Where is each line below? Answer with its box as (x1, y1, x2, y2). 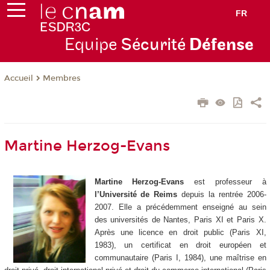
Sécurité (120, 34, 186, 56)
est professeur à (184, 177, 266, 187)
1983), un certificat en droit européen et (94, 240, 266, 250)
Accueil (4, 74, 33, 84)
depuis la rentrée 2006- (177, 190, 266, 199)
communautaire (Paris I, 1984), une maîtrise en (94, 253, 266, 263)
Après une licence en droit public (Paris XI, (94, 228, 266, 237)
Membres (42, 74, 81, 84)
